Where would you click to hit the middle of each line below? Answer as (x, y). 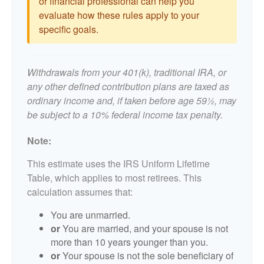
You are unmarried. (90, 215)
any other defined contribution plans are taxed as (128, 86)
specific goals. (69, 29)
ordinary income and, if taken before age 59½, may (132, 100)
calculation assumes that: (80, 192)
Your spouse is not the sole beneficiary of (147, 255)
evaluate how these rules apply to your (119, 15)
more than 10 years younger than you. (129, 242)
